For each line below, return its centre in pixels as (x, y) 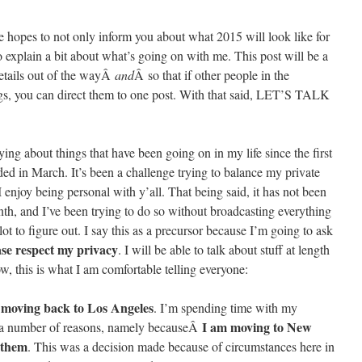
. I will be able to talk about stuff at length (224, 249)
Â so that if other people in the (212, 75)
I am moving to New (257, 327)
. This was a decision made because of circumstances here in (181, 346)
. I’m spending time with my (225, 307)
